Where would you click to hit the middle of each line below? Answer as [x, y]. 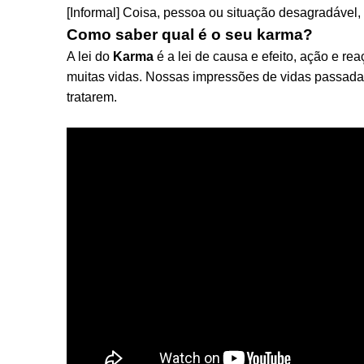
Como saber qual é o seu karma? [190, 35]
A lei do [90, 56]
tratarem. [92, 97]
